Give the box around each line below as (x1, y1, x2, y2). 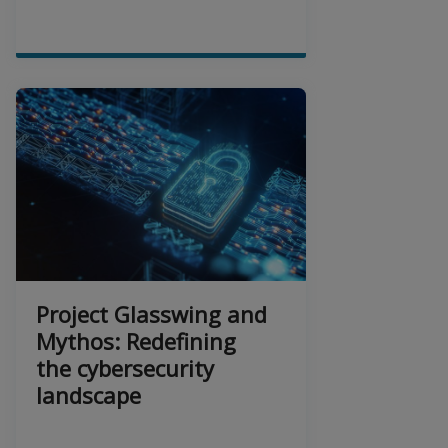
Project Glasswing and (36, 298, 267, 329)
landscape (36, 379, 141, 410)
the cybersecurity (36, 352, 214, 383)
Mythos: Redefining (36, 325, 236, 356)
